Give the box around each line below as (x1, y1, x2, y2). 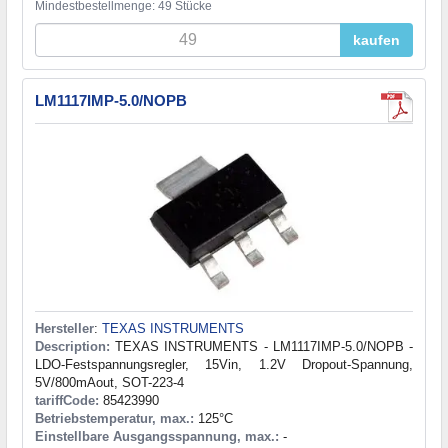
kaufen (353, 32, 400, 49)
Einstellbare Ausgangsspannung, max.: (35, 429, 279, 445)
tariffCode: (35, 393, 99, 409)
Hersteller (35, 321, 94, 337)
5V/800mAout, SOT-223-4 (35, 375, 184, 391)
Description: (35, 339, 110, 355)
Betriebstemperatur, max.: (35, 411, 194, 427)
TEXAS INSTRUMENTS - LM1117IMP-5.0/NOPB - (110, 339, 413, 355)
